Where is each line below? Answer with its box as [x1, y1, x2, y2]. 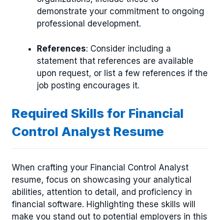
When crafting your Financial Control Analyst [12, 162, 189, 172]
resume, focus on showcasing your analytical [12, 174, 192, 185]
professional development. [37, 19, 141, 29]
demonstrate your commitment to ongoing [37, 6, 204, 17]
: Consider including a [86, 43, 171, 54]
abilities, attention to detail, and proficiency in [12, 187, 192, 197]
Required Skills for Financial [12, 106, 184, 121]
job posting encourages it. [37, 80, 139, 90]
